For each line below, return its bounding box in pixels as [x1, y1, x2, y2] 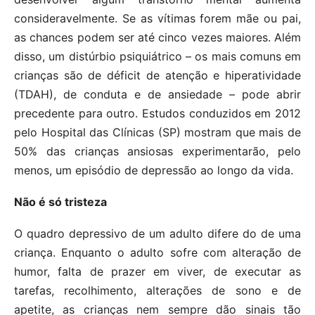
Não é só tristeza [14, 194, 107, 209]
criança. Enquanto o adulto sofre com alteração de [14, 245, 301, 259]
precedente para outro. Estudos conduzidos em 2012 [14, 105, 301, 120]
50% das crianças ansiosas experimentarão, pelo [14, 143, 301, 158]
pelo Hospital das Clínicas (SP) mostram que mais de [14, 124, 301, 139]
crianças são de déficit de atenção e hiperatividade [14, 67, 301, 82]
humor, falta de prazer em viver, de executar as [14, 264, 301, 278]
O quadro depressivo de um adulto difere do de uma [14, 226, 301, 240]
